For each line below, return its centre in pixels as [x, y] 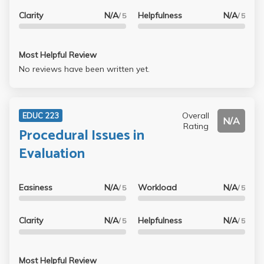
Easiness [36, 187]
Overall [196, 116]
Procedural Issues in [82, 136]
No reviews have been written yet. [84, 69]
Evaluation [52, 154]
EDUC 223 [41, 115]
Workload [157, 187]
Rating [196, 126]
